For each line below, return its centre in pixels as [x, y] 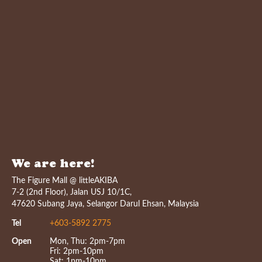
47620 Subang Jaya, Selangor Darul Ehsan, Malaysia [105, 204]
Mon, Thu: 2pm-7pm [87, 242]
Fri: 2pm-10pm [77, 251]
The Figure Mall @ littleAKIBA [65, 181]
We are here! [53, 165]
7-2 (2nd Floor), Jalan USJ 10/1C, [72, 192]
